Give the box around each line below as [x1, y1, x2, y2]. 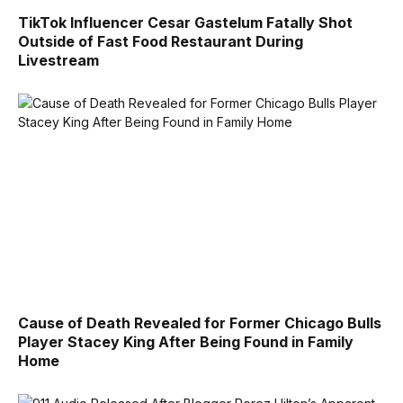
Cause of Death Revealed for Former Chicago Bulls [18, 314, 381, 333]
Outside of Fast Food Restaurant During [18, 31, 303, 50]
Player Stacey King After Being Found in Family [18, 333, 354, 352]
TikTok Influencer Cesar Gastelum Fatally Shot [18, 13, 353, 31]
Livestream [18, 50, 99, 69]
